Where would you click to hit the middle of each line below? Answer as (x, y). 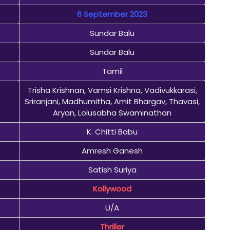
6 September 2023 (112, 14)
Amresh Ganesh (112, 150)
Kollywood (112, 188)
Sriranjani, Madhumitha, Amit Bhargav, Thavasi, (112, 101)
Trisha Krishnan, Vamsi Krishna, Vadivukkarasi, (112, 90)
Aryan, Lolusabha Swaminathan (112, 112)
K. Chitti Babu (112, 131)
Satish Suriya (112, 169)
